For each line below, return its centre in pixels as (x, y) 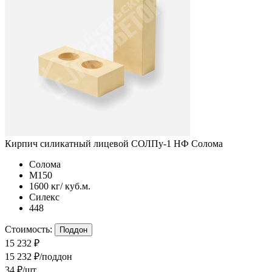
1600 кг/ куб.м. (60, 186)
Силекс (44, 197)
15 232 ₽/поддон (39, 256)
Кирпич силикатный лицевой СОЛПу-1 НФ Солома (114, 143)
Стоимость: (29, 229)
